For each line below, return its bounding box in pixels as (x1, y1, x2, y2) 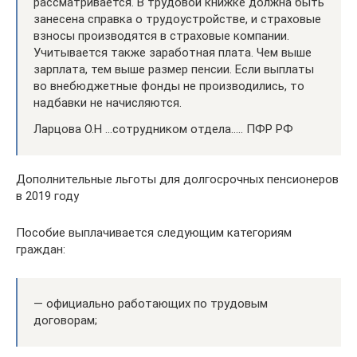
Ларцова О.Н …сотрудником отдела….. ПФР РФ (33, 121, 293, 136)
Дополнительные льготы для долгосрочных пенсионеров (16, 171, 339, 186)
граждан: (16, 241, 65, 257)
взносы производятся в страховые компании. (33, 28, 289, 43)
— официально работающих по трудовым (33, 296, 268, 311)
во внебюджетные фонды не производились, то (33, 78, 304, 93)
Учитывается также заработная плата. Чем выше (33, 45, 312, 60)
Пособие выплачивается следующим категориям (16, 225, 292, 240)
